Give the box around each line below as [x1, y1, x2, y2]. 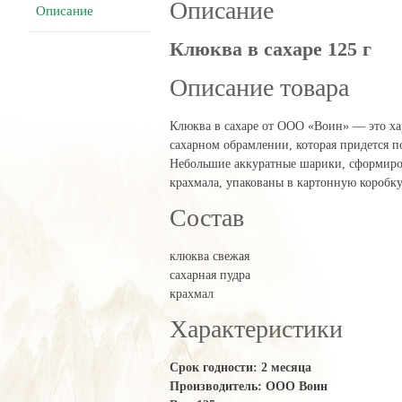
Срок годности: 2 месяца [169, 361, 311, 375]
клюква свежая [169, 249, 249, 264]
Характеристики [169, 315, 343, 344]
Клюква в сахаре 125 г [169, 38, 371, 61]
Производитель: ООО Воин [169, 380, 328, 394]
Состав [169, 203, 244, 232]
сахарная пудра [169, 268, 250, 283]
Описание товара [169, 73, 349, 101]
